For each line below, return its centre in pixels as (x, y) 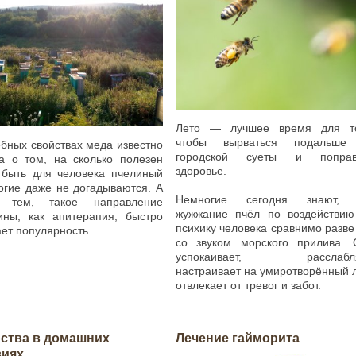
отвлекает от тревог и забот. (248, 286)
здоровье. (201, 171)
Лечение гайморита (237, 339)
